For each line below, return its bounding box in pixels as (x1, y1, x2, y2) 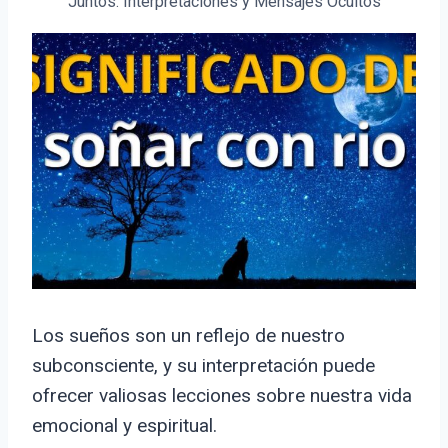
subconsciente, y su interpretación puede (32, 354, 375, 378)
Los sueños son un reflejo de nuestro (32, 324, 345, 348)
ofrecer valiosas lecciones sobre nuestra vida (32, 384, 412, 408)
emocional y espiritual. (32, 414, 217, 438)
